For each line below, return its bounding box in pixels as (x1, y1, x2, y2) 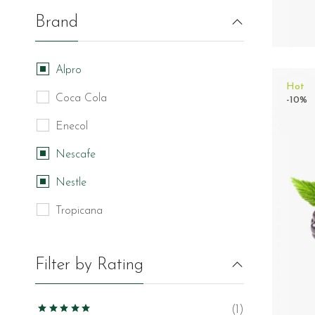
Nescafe (56, 148, 96, 160)
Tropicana (56, 205, 103, 217)
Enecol (56, 120, 88, 132)
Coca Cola (56, 92, 107, 104)
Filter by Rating (35, 257, 143, 274)
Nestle (56, 176, 86, 188)
